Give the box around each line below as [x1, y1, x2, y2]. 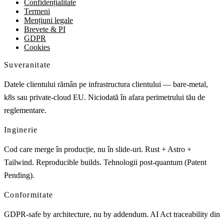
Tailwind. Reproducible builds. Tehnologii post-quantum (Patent [4, 158, 206, 167]
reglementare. [4, 106, 46, 115]
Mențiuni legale [24, 16, 73, 25]
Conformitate [4, 190, 53, 199]
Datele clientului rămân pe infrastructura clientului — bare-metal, [4, 80, 208, 89]
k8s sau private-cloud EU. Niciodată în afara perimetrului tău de [4, 93, 205, 102]
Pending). [4, 171, 34, 180]
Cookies [24, 43, 50, 52]
